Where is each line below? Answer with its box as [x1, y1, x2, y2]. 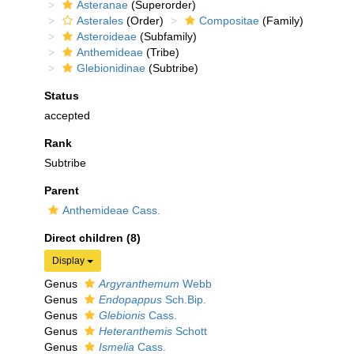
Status [44, 89, 79, 102]
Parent [44, 184, 79, 197]
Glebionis [99, 309, 145, 322]
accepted [44, 109, 90, 122]
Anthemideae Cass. [62, 204, 160, 217]
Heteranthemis [99, 325, 172, 337]
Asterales [77, 14, 123, 27]
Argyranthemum [99, 277, 179, 290]
